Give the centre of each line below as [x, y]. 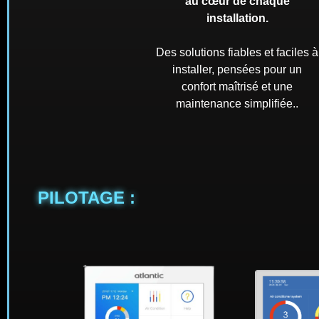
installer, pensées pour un [237, 70]
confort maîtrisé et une [237, 87]
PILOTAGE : [87, 198]
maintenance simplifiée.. [237, 104]
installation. [237, 19]
